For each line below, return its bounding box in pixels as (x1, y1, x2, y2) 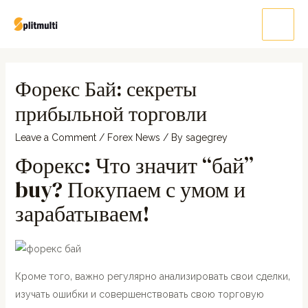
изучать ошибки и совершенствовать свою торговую (14, 289, 264, 300)
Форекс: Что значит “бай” (14, 151, 254, 181)
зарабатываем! (14, 199, 150, 229)
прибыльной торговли (14, 100, 207, 128)
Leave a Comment (14, 132, 96, 143)
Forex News (107, 132, 160, 143)
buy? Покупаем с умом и (14, 175, 245, 205)
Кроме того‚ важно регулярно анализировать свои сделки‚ (14, 271, 290, 282)
